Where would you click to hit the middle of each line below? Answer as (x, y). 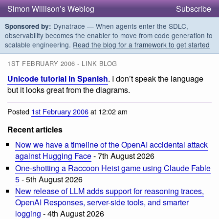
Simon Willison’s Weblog (51, 9)
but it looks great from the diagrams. (69, 90)
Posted (19, 111)
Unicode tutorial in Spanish (58, 79)
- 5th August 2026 (51, 179)
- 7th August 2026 (123, 155)
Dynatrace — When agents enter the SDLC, (120, 26)
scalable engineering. (39, 44)
